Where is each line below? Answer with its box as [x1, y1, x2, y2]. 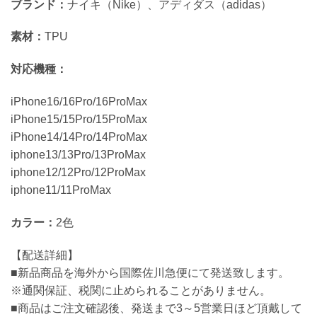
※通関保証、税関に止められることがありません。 [11, 284, 271, 296]
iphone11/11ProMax [11, 183, 111, 196]
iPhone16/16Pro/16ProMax [11, 95, 147, 108]
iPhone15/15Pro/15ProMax [11, 113, 147, 125]
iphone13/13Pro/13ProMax [11, 148, 146, 161]
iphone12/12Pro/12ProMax [11, 166, 146, 178]
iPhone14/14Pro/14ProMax [11, 130, 147, 143]
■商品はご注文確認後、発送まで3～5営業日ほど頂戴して [11, 301, 302, 314]
